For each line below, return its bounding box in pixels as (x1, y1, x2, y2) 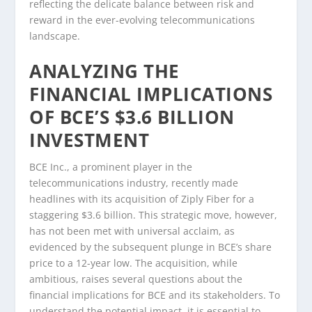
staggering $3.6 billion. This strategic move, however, (29, 208, 278, 221)
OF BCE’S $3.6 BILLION (29, 104, 235, 130)
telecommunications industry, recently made (29, 175, 239, 189)
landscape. (29, 29, 81, 43)
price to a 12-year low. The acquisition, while (29, 256, 238, 270)
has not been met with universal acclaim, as (29, 224, 235, 237)
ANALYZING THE (29, 58, 180, 84)
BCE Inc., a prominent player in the (29, 159, 193, 173)
